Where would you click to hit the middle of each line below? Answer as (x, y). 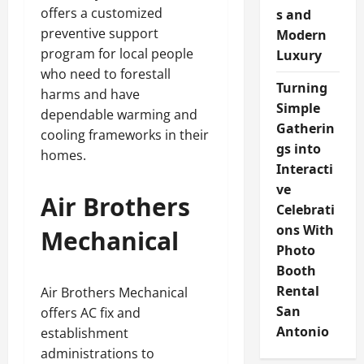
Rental (297, 291)
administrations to (97, 353)
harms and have (90, 94)
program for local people (117, 54)
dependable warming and (119, 115)
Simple (298, 108)
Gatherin (305, 128)
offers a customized (102, 13)
